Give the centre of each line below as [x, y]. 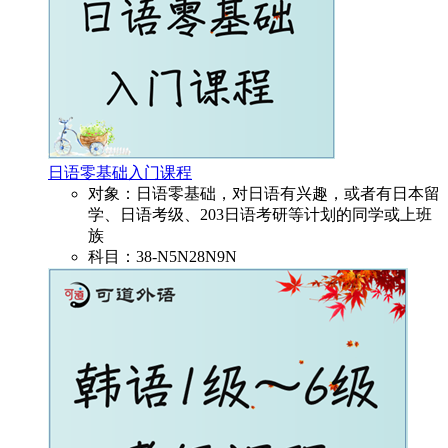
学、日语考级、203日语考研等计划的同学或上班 [260, 215]
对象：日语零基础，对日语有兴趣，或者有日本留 [264, 194]
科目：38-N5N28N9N [162, 257]
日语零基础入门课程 [120, 173]
